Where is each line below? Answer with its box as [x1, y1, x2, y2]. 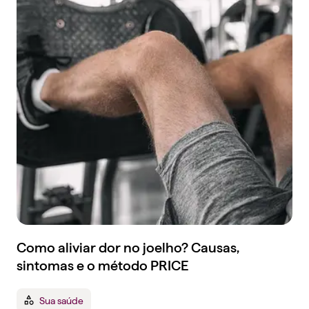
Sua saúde [39, 293, 84, 306]
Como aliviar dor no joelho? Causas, [17, 239, 239, 255]
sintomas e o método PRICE [17, 257, 188, 273]
